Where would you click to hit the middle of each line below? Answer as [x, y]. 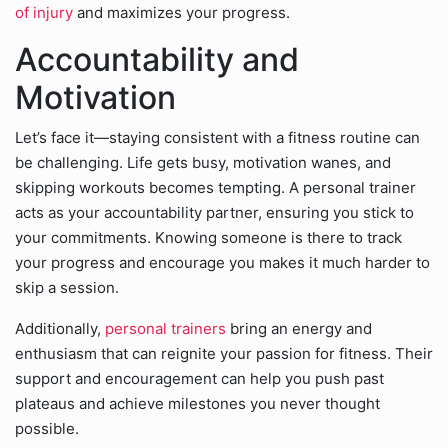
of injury [46, 12]
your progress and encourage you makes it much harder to [222, 262]
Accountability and [157, 59]
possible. [47, 428]
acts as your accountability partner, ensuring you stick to [214, 212]
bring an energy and [299, 328]
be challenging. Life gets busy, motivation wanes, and [203, 162]
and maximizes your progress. [183, 12]
